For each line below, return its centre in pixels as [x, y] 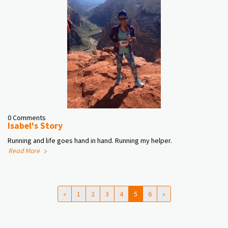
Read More [25, 151]
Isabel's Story [35, 126]
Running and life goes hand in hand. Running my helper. [90, 140]
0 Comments [27, 118]
